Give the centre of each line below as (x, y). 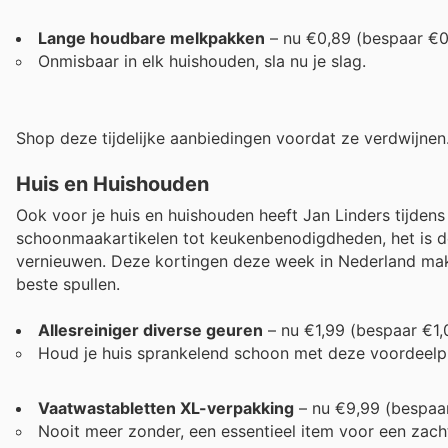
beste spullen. (68, 284)
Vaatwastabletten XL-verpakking (166, 407)
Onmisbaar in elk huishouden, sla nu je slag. (202, 60)
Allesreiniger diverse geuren (150, 330)
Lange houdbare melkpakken (151, 37)
